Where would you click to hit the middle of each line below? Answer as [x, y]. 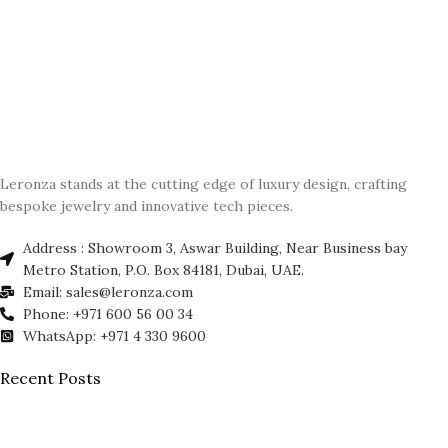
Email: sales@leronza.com [107, 292]
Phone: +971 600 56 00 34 [107, 314]
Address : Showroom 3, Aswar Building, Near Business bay [214, 248]
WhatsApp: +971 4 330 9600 [114, 336]
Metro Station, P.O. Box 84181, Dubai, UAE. [163, 270]
